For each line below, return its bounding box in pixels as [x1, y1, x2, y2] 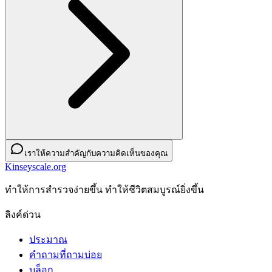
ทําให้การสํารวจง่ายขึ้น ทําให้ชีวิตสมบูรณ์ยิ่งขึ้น [5, 184, 204, 195]
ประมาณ [29, 234, 67, 245]
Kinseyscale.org [5, 161, 66, 172]
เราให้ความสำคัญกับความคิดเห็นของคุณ [24, 148, 168, 158]
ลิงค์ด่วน [5, 209, 41, 220]
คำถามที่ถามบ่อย [29, 249, 102, 260]
